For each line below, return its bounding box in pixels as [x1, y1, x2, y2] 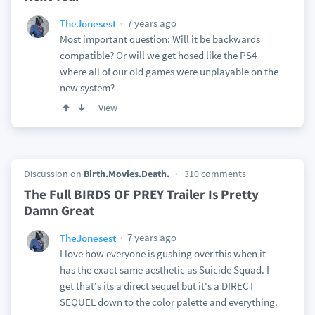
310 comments [184, 167, 246, 180]
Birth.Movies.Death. [83, 167, 169, 180]
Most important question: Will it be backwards [59, 32, 260, 46]
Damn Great [23, 202, 94, 219]
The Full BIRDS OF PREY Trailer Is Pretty [23, 186, 259, 202]
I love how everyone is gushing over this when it [59, 247, 266, 260]
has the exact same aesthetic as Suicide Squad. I [59, 263, 269, 276]
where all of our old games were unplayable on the [59, 65, 278, 78]
